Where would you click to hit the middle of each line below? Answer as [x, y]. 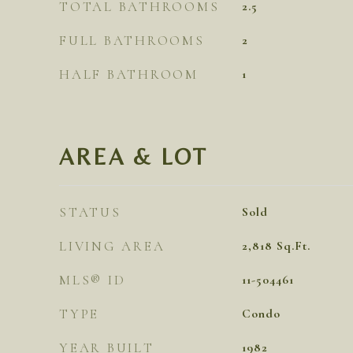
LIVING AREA [112, 246]
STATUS [90, 212]
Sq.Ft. [293, 246]
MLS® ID [93, 280]
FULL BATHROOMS [132, 41]
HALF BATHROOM [129, 74]
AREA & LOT [134, 156]
